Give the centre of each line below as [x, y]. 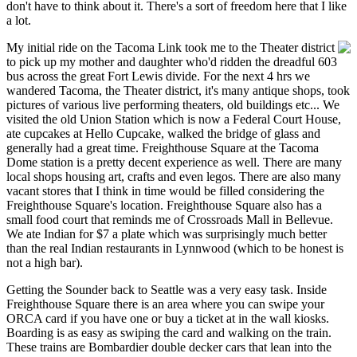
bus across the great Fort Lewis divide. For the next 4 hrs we [158, 76]
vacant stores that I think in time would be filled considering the [165, 190]
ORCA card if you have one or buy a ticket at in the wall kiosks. [168, 318]
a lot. [19, 20]
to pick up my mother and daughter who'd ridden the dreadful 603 [172, 61]
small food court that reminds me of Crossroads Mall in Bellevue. [170, 219]
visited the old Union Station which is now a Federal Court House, [174, 119]
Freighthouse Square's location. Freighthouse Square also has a [164, 205]
